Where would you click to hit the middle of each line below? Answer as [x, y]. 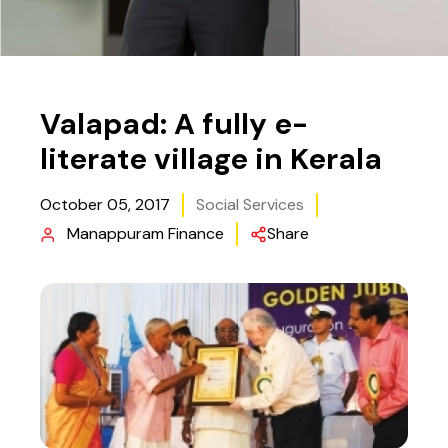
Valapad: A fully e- [174, 124]
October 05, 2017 [105, 204]
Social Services [250, 204]
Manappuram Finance [145, 233]
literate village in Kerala [211, 159]
